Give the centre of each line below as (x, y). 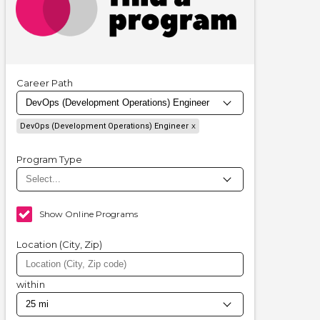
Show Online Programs (89, 214)
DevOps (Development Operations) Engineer (104, 126)
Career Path (45, 83)
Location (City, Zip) (59, 245)
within (31, 285)
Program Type (49, 160)
